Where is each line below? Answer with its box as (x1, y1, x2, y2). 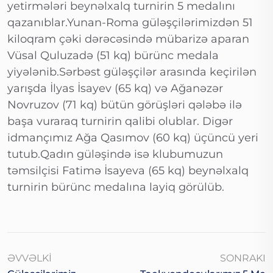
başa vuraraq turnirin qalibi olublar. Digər (7, 115, 233, 129)
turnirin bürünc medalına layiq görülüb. (7, 180, 224, 194)
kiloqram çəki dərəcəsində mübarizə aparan (7, 32, 249, 46)
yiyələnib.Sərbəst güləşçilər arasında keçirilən (7, 65, 257, 79)
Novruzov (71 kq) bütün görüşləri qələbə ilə (7, 98, 242, 112)
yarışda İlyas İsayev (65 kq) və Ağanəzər (7, 82, 223, 96)
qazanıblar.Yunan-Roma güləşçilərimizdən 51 (7, 16, 253, 30)
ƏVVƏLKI (7, 252, 52, 264)
